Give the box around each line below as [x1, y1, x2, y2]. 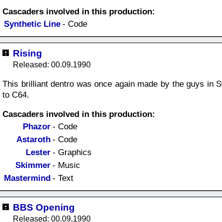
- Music [53, 161, 80, 170]
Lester [26, 148, 51, 157]
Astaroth [16, 135, 51, 144]
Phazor [23, 122, 51, 131]
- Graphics [53, 148, 92, 157]
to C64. [2, 90, 29, 100]
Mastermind [4, 173, 51, 183]
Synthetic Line [4, 19, 60, 29]
